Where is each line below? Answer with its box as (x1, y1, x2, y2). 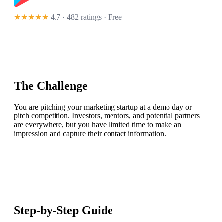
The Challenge (14, 79, 88, 93)
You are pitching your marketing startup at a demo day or (14, 103, 192, 111)
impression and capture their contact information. (14, 129, 166, 138)
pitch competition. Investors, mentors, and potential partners (14, 111, 200, 120)
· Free (102, 13, 122, 22)
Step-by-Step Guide (14, 204, 113, 217)
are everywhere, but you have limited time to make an (14, 120, 181, 129)
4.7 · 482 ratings (51, 13, 102, 22)
